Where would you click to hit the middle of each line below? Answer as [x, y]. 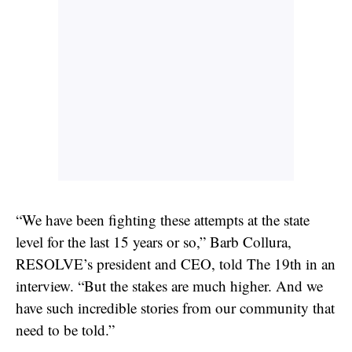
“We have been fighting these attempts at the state [163, 219]
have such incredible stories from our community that [175, 307]
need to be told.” [68, 329]
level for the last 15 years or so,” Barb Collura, [154, 241]
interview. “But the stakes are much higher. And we [169, 285]
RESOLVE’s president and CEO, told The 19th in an [176, 263]
